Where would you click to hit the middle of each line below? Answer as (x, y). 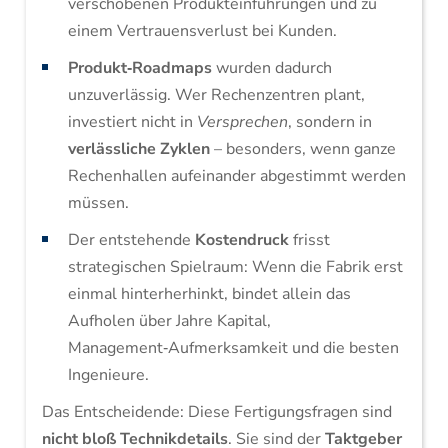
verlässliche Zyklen (138, 149)
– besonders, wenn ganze (302, 149)
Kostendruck (241, 240)
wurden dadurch (271, 68)
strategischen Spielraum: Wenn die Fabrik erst (235, 267)
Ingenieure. (108, 375)
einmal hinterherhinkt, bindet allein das (209, 294)
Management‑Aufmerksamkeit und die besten (233, 348)
